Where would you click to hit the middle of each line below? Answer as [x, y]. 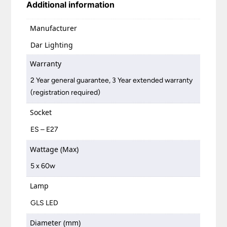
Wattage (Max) [54, 149]
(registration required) [66, 93]
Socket [41, 112]
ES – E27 [45, 129]
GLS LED [45, 203]
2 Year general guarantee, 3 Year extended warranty [112, 81]
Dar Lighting [52, 45]
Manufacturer [54, 28]
